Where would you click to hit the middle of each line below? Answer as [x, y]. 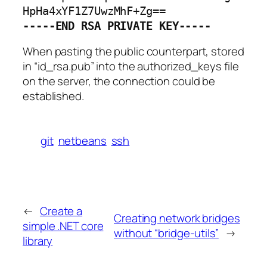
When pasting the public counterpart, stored [133, 52]
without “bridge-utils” [166, 233]
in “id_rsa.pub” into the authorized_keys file [131, 66]
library [38, 240]
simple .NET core [63, 226]
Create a [61, 211]
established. [53, 96]
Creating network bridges [177, 218]
